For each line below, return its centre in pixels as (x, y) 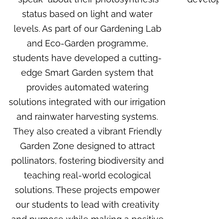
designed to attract (114, 146)
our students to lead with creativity (87, 205)
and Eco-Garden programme (86, 44)
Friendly (145, 131)
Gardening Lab (131, 29)
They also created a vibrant (71, 131)
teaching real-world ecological (87, 175)
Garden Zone (47, 146)
